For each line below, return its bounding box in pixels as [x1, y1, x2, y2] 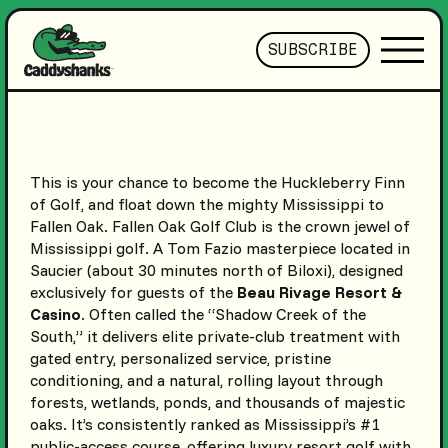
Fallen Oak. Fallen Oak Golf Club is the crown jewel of [29, 216, 410, 237]
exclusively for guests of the [29, 282, 237, 303]
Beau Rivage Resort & [236, 282, 402, 303]
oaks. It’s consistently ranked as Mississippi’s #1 [29, 414, 380, 435]
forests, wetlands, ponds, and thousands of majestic [29, 392, 405, 413]
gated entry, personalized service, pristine [29, 348, 331, 369]
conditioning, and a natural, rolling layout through [29, 370, 383, 391]
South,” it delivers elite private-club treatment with [29, 326, 400, 347]
